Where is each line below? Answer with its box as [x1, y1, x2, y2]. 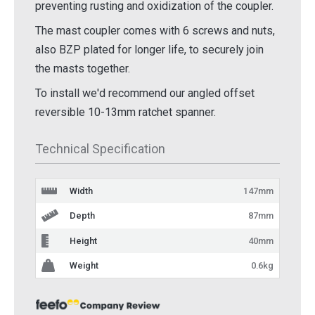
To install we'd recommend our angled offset [35, 86, 255, 101]
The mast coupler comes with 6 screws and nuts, [35, 24, 275, 38]
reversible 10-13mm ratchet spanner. [35, 105, 216, 120]
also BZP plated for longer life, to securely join [35, 43, 264, 57]
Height [70, 235, 97, 246]
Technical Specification [35, 141, 165, 157]
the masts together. [35, 62, 130, 76]
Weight [70, 259, 98, 271]
